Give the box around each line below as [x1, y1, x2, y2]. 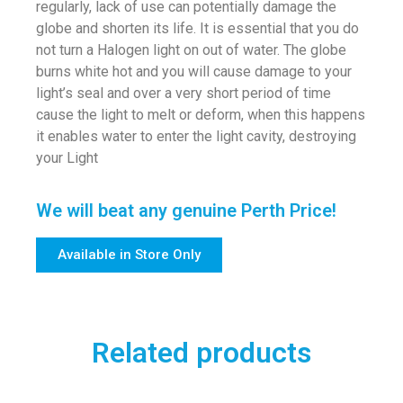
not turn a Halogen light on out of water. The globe [36, 40, 346, 58]
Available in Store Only [58, 246, 201, 263]
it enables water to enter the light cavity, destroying [36, 127, 356, 145]
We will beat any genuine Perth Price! [36, 199, 336, 221]
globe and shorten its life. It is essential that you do [36, 19, 359, 37]
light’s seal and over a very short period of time [36, 84, 331, 102]
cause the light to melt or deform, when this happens [36, 105, 365, 123]
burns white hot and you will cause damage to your [36, 62, 352, 80]
